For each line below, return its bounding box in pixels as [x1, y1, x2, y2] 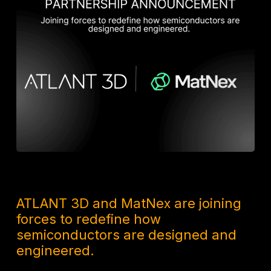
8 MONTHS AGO [16, 174, 77, 183]
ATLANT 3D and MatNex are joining [16, 195, 242, 211]
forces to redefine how [16, 211, 162, 227]
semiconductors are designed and [16, 226, 237, 243]
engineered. [16, 242, 95, 258]
